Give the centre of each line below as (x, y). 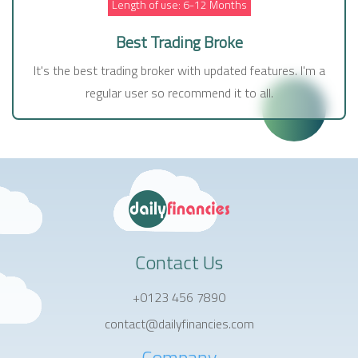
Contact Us (179, 263)
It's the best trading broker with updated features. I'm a (179, 71)
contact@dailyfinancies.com (179, 324)
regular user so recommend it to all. (179, 93)
